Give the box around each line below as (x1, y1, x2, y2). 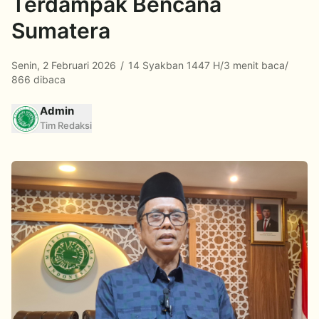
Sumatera (11, 18, 110, 43)
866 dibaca (11, 73, 66, 85)
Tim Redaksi (40, 120, 92, 131)
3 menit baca (224, 59, 285, 71)
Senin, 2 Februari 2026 (11, 59, 119, 71)
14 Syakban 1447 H (125, 59, 220, 71)
